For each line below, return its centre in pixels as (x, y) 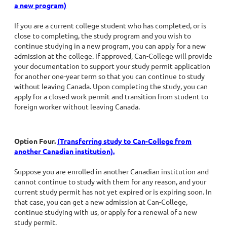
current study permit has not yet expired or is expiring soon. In (113, 192)
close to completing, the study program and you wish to (103, 35)
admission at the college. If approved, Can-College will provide (113, 56)
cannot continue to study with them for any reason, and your (110, 181)
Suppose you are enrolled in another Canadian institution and (111, 171)
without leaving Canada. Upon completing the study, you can (111, 86)
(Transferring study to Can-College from (124, 141)
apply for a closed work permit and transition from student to (111, 96)
